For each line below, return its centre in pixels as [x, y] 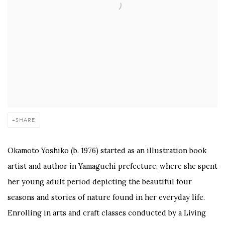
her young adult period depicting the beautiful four [100, 181]
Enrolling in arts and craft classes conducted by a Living [107, 212]
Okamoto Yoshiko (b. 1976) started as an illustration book [107, 150]
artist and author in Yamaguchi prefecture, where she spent [113, 166]
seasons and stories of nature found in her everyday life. [106, 197]
